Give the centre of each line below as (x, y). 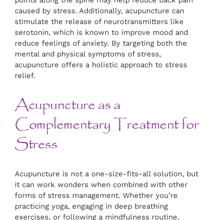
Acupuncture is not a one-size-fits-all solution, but (107, 174)
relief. (25, 76)
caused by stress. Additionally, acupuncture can (99, 11)
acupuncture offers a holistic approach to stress (101, 65)
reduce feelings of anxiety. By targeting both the (101, 43)
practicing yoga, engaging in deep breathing (91, 206)
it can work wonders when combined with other (101, 185)
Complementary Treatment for (107, 125)
